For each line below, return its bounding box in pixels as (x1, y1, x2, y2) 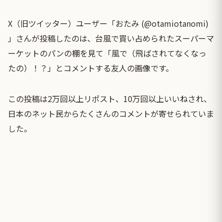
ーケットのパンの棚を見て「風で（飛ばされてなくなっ (8, 47, 207, 59)
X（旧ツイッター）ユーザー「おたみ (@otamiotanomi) (8, 17, 209, 29)
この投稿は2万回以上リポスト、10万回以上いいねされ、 (8, 92, 212, 105)
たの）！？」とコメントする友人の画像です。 (8, 61, 173, 74)
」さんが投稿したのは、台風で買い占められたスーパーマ (8, 32, 214, 44)
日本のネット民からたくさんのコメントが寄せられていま (8, 107, 214, 119)
